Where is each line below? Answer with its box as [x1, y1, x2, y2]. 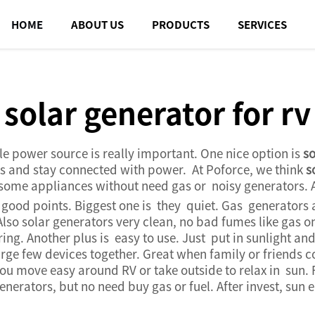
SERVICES [238, 17, 287, 32]
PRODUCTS [152, 17, 210, 32]
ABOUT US [71, 17, 124, 32]
